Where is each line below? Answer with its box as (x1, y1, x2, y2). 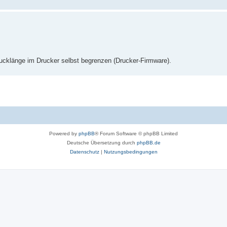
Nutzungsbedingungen (103, 149, 158, 155)
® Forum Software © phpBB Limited (95, 131, 178, 137)
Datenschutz (69, 149, 99, 155)
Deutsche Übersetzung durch (66, 140, 137, 146)
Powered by (49, 131, 79, 137)
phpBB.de (136, 140, 161, 146)
